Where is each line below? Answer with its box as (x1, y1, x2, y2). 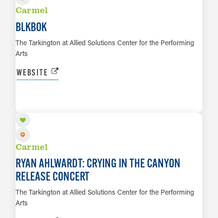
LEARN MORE (86, 97, 132, 109)
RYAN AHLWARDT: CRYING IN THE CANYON (16, 156, 181, 171)
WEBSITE (17, 66, 48, 78)
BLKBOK (16, 19, 47, 34)
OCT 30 (16, 81, 48, 93)
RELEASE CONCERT (16, 169, 90, 184)
